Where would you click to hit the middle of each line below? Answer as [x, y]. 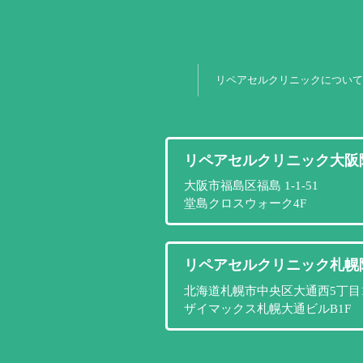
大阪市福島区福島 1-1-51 [251, 186]
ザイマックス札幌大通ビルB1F [267, 308]
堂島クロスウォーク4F [245, 204]
